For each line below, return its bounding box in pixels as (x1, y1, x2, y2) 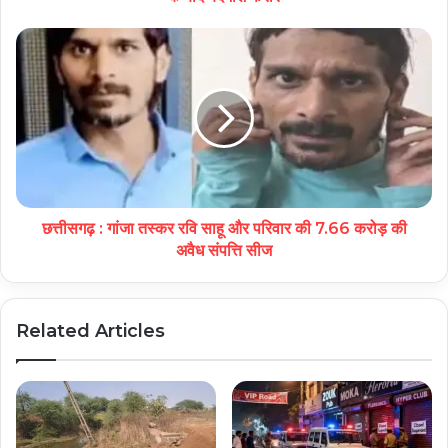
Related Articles (16, 319, 165, 342)
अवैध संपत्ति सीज (176, 240, 272, 260)
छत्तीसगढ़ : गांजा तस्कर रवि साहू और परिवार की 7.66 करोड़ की (41, 218, 407, 238)
